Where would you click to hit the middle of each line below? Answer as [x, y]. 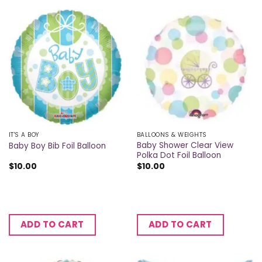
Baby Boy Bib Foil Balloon [57, 146]
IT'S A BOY [24, 135]
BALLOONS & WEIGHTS [172, 135]
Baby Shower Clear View [185, 146]
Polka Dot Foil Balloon [179, 156]
